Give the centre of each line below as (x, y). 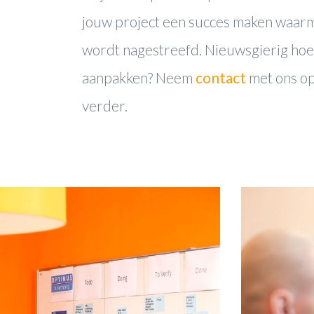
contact (221, 77)
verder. (105, 105)
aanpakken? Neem (139, 77)
